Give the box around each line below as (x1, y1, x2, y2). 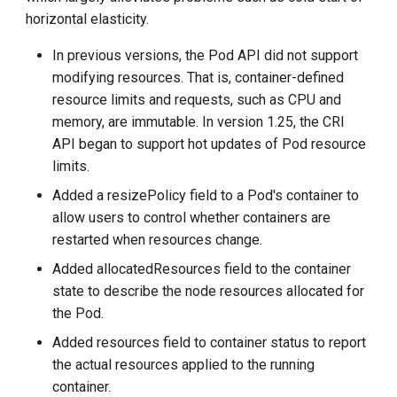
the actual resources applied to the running (52, 356, 315, 374)
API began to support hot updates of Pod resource (52, 136, 367, 153)
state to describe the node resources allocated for (52, 283, 365, 300)
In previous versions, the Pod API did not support (52, 47, 359, 65)
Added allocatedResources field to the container (52, 261, 352, 278)
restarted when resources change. (52, 231, 263, 249)
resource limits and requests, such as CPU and (52, 91, 342, 109)
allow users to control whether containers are (52, 209, 331, 227)
